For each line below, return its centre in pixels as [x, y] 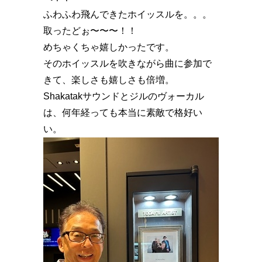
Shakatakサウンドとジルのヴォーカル [124, 96]
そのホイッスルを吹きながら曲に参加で [127, 63]
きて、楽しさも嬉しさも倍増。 [109, 80]
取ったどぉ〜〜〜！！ [90, 30]
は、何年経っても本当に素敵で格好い [123, 112]
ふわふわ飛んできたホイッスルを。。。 [127, 14]
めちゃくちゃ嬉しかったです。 [109, 47]
